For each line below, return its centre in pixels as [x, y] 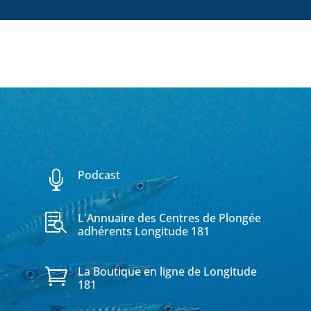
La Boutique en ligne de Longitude [167, 272]
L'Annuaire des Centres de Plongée [169, 218]
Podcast [99, 175]
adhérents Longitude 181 [143, 231]
